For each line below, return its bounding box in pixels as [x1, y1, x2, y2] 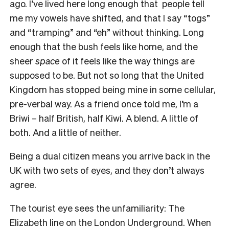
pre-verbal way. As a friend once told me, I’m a [10, 97, 198, 109]
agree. [10, 178, 36, 190]
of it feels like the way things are [60, 54, 195, 66]
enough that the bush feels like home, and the [10, 40, 198, 52]
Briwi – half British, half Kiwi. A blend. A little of [10, 111, 198, 124]
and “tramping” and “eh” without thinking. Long [10, 26, 204, 38]
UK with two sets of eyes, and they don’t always [10, 164, 204, 176]
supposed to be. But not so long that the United [10, 68, 204, 81]
